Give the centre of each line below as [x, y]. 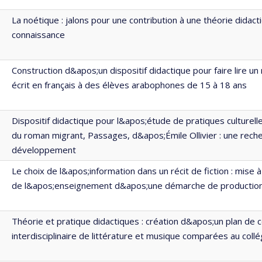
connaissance [38, 35]
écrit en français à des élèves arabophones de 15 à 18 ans [129, 85]
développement [44, 150]
